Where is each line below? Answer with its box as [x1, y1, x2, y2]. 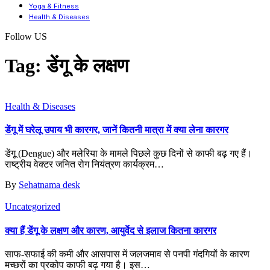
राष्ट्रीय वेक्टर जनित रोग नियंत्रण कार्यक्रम [5, 159, 154, 170]
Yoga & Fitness [29, 2, 79, 10]
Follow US [5, 31, 47, 42]
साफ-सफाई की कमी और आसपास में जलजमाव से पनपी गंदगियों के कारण [5, 248, 250, 259]
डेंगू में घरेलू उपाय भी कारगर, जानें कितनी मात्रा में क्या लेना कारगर [5, 125, 228, 136]
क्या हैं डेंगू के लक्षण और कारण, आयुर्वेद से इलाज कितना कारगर [5, 225, 216, 236]
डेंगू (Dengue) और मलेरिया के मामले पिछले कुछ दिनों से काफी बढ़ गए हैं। [5, 148, 253, 159]
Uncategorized [5, 201, 60, 212]
